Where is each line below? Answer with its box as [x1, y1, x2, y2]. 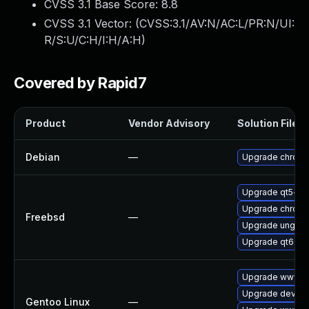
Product [26, 117, 66, 129]
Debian [26, 151, 60, 163]
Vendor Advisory [128, 117, 210, 129]
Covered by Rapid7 [14, 74, 147, 92]
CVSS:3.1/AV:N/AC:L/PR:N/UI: [139, 17, 295, 30]
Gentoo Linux [26, 296, 90, 308]
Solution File [237, 117, 298, 129]
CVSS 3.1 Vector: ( [44, 17, 139, 30]
